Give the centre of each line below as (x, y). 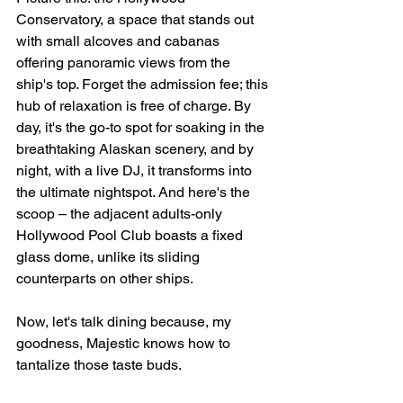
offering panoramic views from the (125, 63)
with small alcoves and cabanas (120, 41)
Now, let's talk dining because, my (125, 322)
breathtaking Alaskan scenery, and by (137, 149)
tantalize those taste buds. (99, 365)
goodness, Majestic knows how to (125, 343)
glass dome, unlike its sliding (110, 257)
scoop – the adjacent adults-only (121, 214)
